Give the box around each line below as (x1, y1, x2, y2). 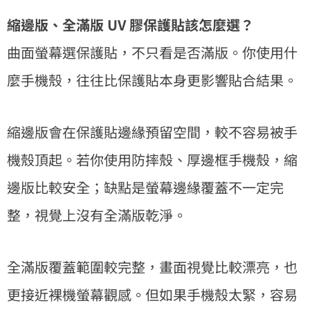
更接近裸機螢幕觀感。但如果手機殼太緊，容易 (7, 284, 298, 304)
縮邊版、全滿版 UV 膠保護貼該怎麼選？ (7, 14, 254, 35)
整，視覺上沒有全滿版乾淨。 (7, 204, 187, 225)
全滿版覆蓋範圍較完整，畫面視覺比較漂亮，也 (7, 256, 298, 277)
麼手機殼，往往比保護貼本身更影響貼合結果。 (7, 69, 298, 90)
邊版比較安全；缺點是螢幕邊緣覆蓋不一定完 (7, 176, 284, 197)
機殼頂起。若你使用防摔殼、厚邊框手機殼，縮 (7, 149, 298, 170)
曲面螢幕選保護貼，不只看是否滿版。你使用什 (7, 42, 298, 62)
